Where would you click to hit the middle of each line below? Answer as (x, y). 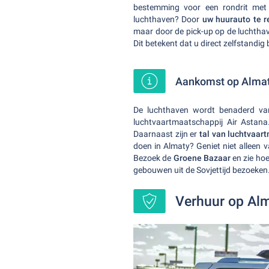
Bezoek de (153, 158)
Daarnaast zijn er (166, 134)
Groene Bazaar (202, 158)
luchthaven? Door (168, 19)
